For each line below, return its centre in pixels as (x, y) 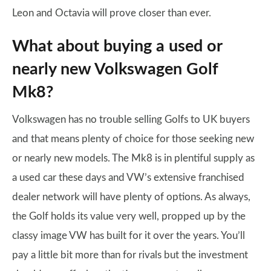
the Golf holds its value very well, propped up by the (129, 216)
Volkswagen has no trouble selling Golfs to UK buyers (131, 119)
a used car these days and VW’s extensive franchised (128, 177)
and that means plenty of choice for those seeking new (133, 139)
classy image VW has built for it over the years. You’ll (129, 235)
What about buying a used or (117, 46)
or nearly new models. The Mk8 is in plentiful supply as (133, 158)
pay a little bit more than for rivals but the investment (130, 255)
